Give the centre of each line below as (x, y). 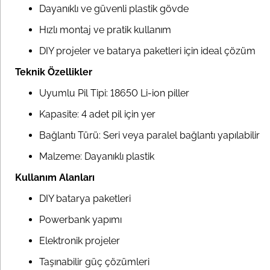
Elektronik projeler (80, 241)
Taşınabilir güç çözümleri (94, 262)
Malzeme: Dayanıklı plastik (97, 157)
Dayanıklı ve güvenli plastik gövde (114, 9)
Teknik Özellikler (54, 72)
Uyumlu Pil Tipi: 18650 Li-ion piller (114, 93)
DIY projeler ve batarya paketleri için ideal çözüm (147, 51)
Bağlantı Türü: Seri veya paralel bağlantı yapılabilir (149, 136)
